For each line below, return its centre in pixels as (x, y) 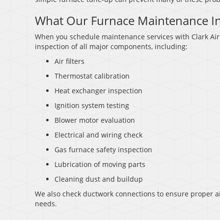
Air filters (69, 61)
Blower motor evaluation (95, 120)
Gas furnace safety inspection (103, 150)
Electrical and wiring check (98, 135)
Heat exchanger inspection (98, 91)
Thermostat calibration (92, 76)
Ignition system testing (92, 106)
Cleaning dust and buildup (99, 179)
